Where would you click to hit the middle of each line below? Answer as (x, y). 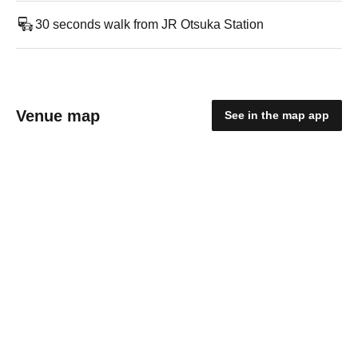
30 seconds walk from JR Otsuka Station (149, 24)
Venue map (58, 115)
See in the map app (277, 115)
